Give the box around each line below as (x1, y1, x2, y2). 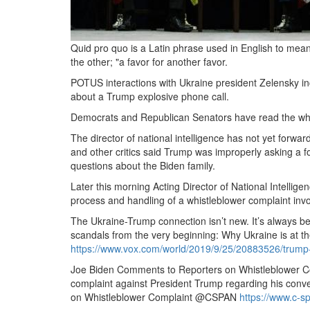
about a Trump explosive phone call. (71, 89, 229, 103)
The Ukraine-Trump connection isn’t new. (71, 214, 249, 228)
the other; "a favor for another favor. (71, 55, 228, 69)
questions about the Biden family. (71, 158, 215, 172)
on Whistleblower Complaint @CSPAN (71, 290, 239, 304)
